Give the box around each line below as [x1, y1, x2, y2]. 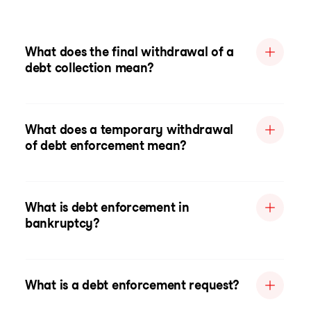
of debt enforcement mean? [25, 138, 187, 153]
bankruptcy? [25, 216, 100, 230]
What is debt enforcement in [25, 200, 190, 215]
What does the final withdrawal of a [25, 44, 235, 59]
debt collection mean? [25, 60, 155, 75]
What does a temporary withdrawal [25, 122, 234, 137]
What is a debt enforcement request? [25, 278, 240, 292]
